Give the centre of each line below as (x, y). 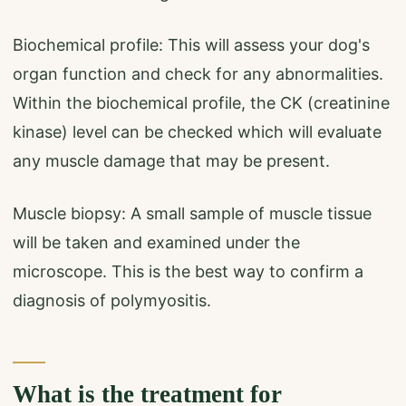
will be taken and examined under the (156, 243)
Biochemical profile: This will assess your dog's (191, 44)
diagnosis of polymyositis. (112, 301)
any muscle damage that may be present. (171, 160)
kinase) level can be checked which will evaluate (197, 131)
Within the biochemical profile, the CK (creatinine (201, 102)
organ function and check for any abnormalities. (198, 73)
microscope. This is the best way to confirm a (188, 272)
